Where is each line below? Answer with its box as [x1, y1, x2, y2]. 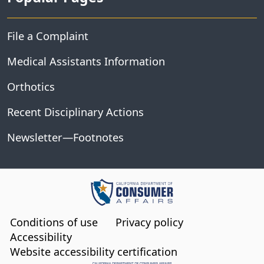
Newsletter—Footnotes [7, 130, 124, 145]
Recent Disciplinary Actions [7, 104, 144, 120]
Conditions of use [10, 215, 98, 230]
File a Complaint [7, 28, 88, 44]
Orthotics [7, 79, 55, 94]
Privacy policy [115, 215, 183, 230]
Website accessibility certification [10, 245, 177, 259]
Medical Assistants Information [7, 54, 165, 69]
